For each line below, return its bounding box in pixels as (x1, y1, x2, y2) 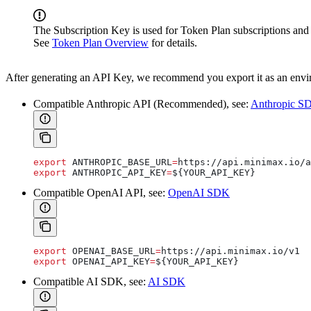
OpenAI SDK (168, 187, 230, 199)
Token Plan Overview (52, 37, 149, 49)
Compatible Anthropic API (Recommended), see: (33, 98, 251, 110)
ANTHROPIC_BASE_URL (67, 157, 172, 168)
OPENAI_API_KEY (67, 256, 150, 267)
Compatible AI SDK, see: (33, 276, 148, 288)
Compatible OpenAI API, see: (33, 187, 168, 199)
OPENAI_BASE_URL (67, 246, 155, 257)
